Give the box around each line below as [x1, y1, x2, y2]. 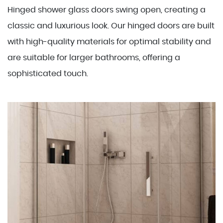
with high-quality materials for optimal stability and [7, 38, 211, 46]
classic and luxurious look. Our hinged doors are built [7, 22, 215, 30]
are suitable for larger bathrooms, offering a [7, 54, 180, 62]
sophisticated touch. [7, 70, 88, 78]
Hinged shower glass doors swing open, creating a [7, 6, 206, 14]
